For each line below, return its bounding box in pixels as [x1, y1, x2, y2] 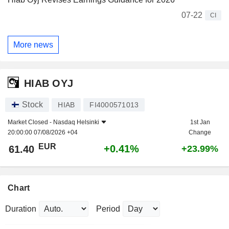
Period [96, 204, 120, 214]
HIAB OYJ [24, 77, 74, 89]
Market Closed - [8, 119, 53, 126]
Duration [5, 204, 36, 214]
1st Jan [190, 119, 210, 126]
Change [189, 129, 211, 136]
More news [13, 40, 53, 49]
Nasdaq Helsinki [53, 119, 99, 126]
